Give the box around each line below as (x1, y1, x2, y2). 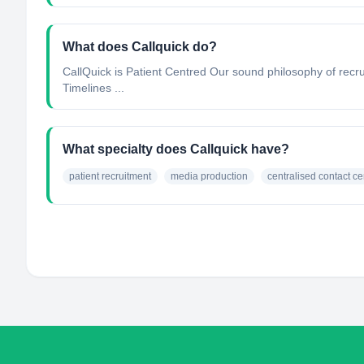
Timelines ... (63, 81, 124, 94)
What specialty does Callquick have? (63, 142, 289, 156)
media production (171, 171, 248, 182)
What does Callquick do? (63, 40, 217, 54)
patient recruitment (69, 171, 151, 182)
